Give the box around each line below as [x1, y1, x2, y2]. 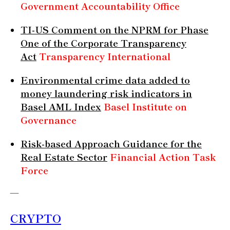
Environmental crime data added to [21, 72, 190, 86]
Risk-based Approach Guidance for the [21, 136, 202, 150]
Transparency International [39, 49, 170, 63]
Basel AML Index [21, 99, 101, 113]
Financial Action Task [110, 149, 216, 163]
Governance [21, 112, 76, 126]
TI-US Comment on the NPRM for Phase [21, 22, 208, 36]
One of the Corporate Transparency [21, 35, 186, 49]
